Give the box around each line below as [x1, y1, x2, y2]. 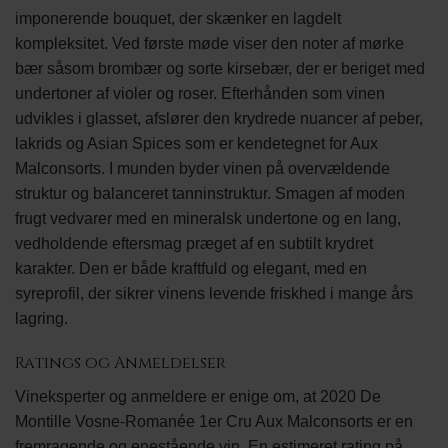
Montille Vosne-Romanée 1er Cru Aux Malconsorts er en [15, 413, 413, 431]
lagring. [15, 309, 68, 327]
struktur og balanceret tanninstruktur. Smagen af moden [15, 184, 405, 202]
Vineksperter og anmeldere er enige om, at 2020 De [15, 388, 381, 406]
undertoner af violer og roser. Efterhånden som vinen [15, 84, 385, 102]
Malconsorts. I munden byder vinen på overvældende [15, 159, 390, 177]
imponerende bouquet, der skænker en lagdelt [15, 9, 341, 27]
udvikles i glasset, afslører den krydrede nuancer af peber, [15, 109, 423, 127]
